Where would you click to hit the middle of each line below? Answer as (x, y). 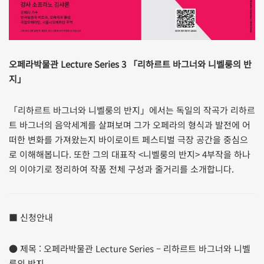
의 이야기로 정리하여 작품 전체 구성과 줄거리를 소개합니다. (121, 169)
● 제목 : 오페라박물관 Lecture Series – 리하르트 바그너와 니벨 (130, 248)
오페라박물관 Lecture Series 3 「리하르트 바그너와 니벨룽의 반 (130, 64)
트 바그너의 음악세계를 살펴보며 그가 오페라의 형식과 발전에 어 (130, 124)
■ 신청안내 (31, 217)
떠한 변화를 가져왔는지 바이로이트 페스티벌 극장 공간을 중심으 (128, 139)
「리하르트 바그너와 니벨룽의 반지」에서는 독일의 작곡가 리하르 (132, 110)
